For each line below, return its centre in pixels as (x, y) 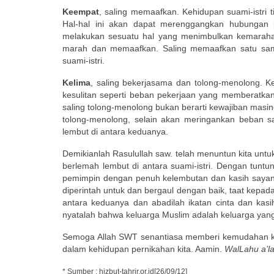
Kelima (76, 82)
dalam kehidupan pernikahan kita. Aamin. (143, 249)
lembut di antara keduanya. (115, 131)
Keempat (81, 11)
